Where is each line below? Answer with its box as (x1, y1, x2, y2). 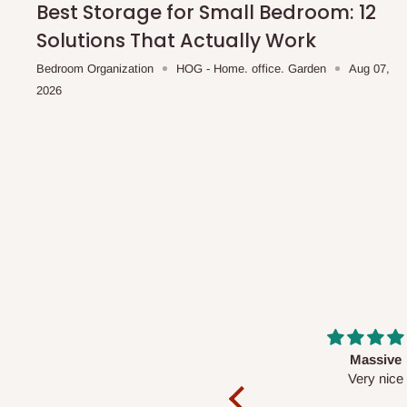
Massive (113, 351, 165, 367)
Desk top (347, 351, 404, 367)
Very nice (111, 370, 167, 386)
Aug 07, (349, 61, 390, 75)
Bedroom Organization (36, 61, 154, 75)
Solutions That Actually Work (36, 26, 316, 54)
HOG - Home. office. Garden (176, 61, 326, 75)
